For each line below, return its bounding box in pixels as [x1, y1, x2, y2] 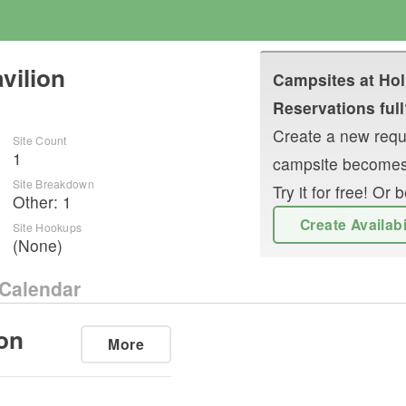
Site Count [12, 131, 67, 148]
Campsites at [273, 67, 379, 91]
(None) [12, 233, 63, 256]
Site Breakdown [12, 175, 95, 191]
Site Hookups [12, 218, 82, 235]
